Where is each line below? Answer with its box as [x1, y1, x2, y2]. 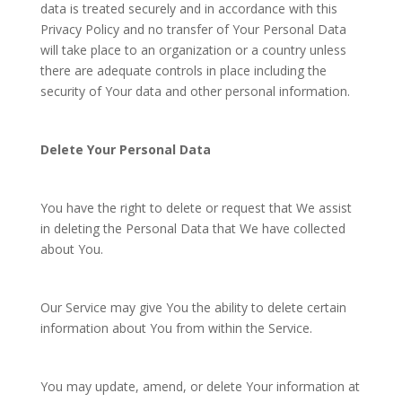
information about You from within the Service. [39, 319, 312, 336]
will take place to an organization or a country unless [39, 41, 346, 58]
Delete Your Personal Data [39, 141, 211, 158]
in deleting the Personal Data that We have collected [39, 220, 345, 237]
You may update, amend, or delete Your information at [39, 378, 360, 395]
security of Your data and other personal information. [39, 83, 350, 100]
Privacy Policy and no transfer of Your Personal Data [39, 21, 346, 38]
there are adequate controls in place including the [39, 62, 327, 79]
